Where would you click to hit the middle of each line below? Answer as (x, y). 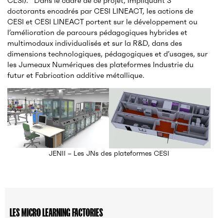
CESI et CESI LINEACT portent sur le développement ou (102, 22)
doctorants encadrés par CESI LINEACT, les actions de (100, 11)
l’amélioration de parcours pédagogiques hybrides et (97, 33)
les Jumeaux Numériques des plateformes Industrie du (100, 65)
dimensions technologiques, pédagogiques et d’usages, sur (108, 54)
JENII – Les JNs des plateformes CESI (109, 154)
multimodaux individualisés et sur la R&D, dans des (95, 43)
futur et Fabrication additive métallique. (76, 75)
